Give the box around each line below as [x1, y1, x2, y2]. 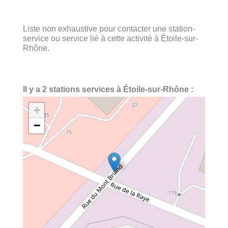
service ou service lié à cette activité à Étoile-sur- [23, 33, 198, 43]
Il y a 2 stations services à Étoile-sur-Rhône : [23, 84, 193, 94]
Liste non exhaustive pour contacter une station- [23, 23, 195, 33]
